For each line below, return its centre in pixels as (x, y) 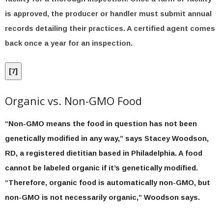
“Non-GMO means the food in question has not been (101, 124)
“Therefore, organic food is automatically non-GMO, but (108, 182)
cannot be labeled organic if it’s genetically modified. (101, 168)
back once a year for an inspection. (69, 43)
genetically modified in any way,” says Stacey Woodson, (107, 138)
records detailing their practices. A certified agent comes (110, 28)
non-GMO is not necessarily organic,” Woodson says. (102, 197)
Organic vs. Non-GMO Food (73, 101)
